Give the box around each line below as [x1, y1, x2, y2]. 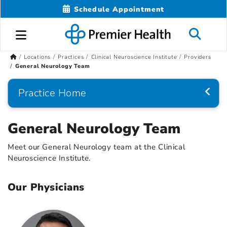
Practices [58, 53, 84, 61]
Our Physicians [8, 180, 85, 195]
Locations [23, 53, 51, 61]
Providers [184, 53, 211, 61]
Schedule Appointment [74, 4, 165, 14]
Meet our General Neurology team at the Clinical [8, 142, 185, 153]
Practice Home [18, 86, 87, 100]
